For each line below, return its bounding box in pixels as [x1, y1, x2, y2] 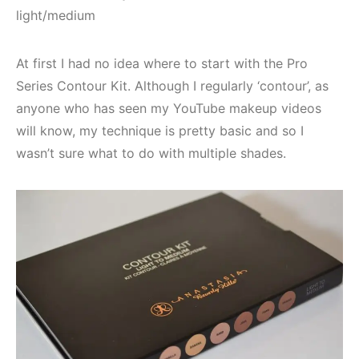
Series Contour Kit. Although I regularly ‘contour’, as [16, 77, 329, 94]
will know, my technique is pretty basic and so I [16, 122, 304, 139]
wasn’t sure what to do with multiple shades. [16, 144, 286, 161]
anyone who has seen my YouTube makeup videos [16, 99, 321, 116]
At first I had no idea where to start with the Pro [16, 54, 308, 71]
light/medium [16, 6, 95, 23]
